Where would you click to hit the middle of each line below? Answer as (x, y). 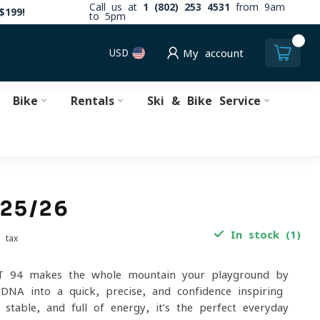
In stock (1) (262, 235)
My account (213, 53)
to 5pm (107, 16)
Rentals (92, 101)
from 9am (257, 7)
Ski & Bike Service (204, 101)
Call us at (116, 7)
